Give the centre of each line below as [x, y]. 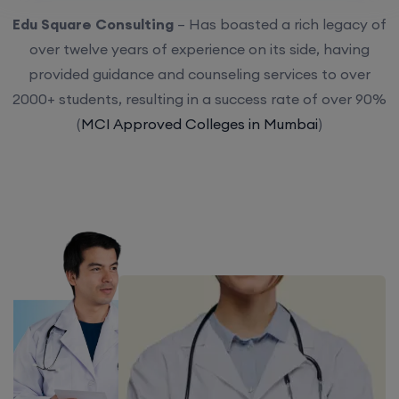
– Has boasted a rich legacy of [280, 24]
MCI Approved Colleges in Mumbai [199, 124]
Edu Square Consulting [93, 24]
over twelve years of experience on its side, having [199, 49]
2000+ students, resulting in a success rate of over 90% [199, 99]
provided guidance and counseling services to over [199, 74]
